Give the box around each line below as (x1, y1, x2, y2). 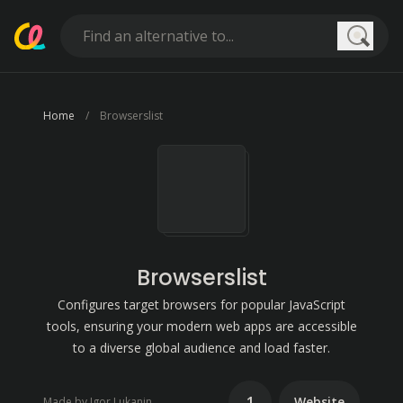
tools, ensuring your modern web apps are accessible (46, 318, 357, 335)
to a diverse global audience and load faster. (73, 339, 330, 356)
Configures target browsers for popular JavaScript (58, 296, 345, 313)
